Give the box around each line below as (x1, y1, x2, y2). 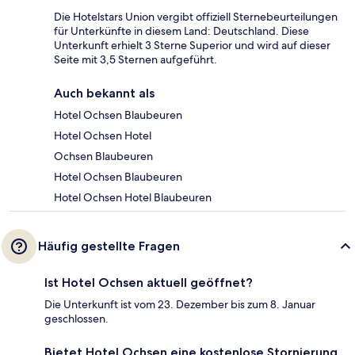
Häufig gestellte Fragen (38, 239, 180, 254)
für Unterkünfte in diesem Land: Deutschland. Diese (54, 24, 309, 39)
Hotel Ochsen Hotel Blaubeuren (54, 190, 212, 205)
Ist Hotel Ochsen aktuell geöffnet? (44, 275, 253, 291)
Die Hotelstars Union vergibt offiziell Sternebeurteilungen (54, 10, 338, 25)
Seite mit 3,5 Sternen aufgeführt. (54, 52, 217, 67)
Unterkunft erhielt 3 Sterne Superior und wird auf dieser (54, 38, 330, 53)
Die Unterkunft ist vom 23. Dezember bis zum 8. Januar (44, 297, 315, 312)
